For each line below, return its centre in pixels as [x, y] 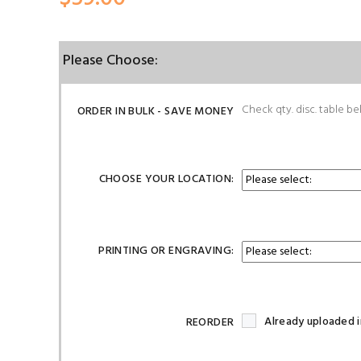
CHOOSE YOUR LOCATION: [166, 179]
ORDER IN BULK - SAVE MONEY [156, 112]
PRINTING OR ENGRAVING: [166, 251]
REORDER [210, 323]
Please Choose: [110, 61]
